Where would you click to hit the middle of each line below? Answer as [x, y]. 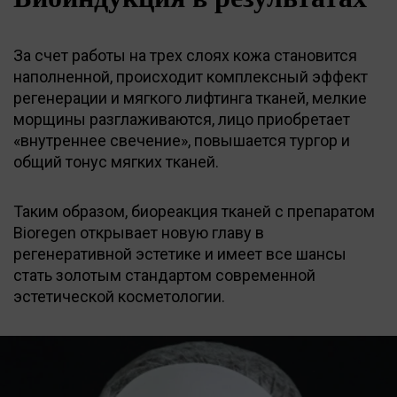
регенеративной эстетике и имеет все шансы [180, 253]
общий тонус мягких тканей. [116, 161]
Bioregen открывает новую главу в [139, 232]
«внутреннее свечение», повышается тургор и [182, 140]
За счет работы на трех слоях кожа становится [185, 55]
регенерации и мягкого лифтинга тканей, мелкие [190, 97]
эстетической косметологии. [119, 296]
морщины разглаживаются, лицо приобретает [182, 119]
